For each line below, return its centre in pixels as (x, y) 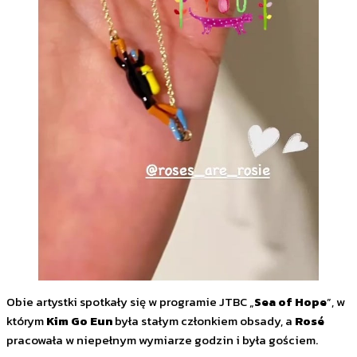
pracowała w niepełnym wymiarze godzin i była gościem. (162, 340)
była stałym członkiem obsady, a (204, 321)
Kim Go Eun (79, 321)
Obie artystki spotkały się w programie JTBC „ (130, 302)
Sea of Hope (290, 302)
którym (26, 321)
